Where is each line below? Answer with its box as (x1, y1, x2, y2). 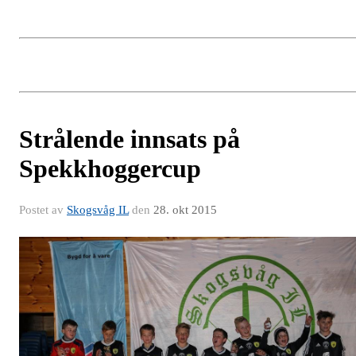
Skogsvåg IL (67, 203, 129, 216)
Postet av (19, 203, 67, 216)
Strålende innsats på (19, 124, 240, 153)
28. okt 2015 (153, 203, 217, 216)
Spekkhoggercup (19, 153, 201, 183)
